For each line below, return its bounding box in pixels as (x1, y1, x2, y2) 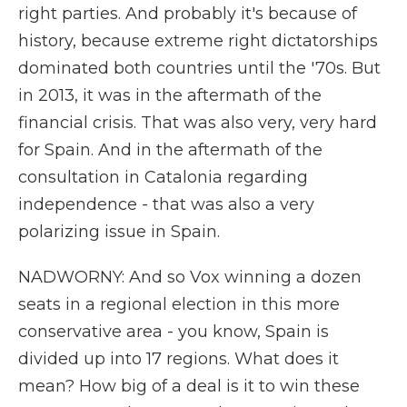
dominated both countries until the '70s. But (18, 58, 381, 78)
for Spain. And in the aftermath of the (18, 140, 323, 160)
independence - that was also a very (18, 194, 314, 214)
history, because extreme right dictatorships (18, 31, 378, 51)
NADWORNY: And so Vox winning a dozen (18, 267, 362, 287)
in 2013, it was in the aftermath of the (18, 85, 322, 105)
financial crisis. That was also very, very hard (18, 113, 377, 133)
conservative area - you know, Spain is (18, 322, 329, 342)
